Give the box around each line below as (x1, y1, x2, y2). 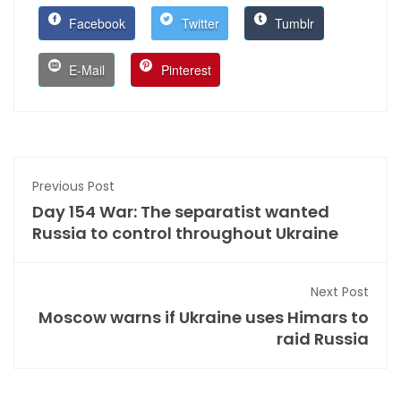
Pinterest (157, 61, 211, 80)
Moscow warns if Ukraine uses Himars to (38, 306, 369, 329)
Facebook (65, 14, 126, 33)
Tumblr (271, 14, 315, 33)
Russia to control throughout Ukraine (32, 222, 338, 245)
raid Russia (277, 328, 369, 351)
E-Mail (65, 61, 106, 80)
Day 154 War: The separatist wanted (32, 200, 329, 224)
